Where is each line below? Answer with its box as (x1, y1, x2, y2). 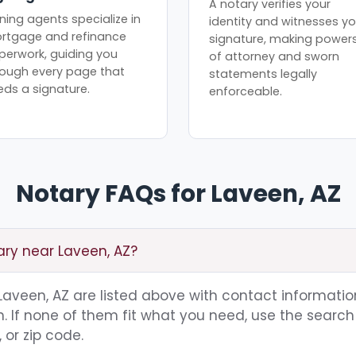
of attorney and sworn (209, 48, 340, 64)
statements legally (209, 65, 318, 82)
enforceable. (209, 83, 283, 99)
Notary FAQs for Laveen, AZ (15, 177, 341, 211)
